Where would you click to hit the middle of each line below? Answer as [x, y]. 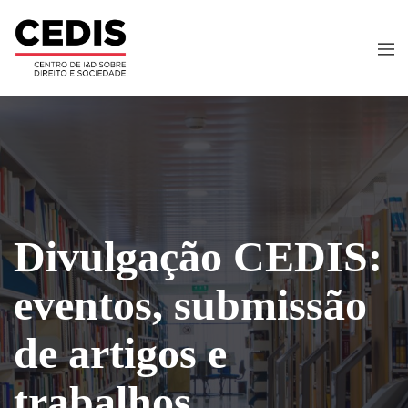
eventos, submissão [190, 304]
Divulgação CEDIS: [198, 256]
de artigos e [120, 352]
